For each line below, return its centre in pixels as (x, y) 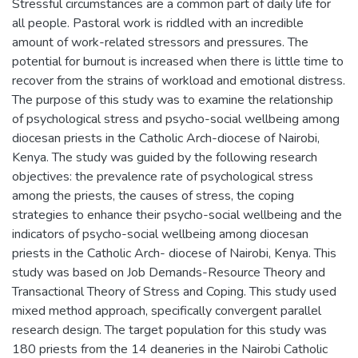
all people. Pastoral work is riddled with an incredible (158, 23)
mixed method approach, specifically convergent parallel (167, 310)
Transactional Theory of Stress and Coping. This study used (174, 291)
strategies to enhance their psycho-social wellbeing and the (177, 215)
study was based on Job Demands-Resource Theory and (169, 272)
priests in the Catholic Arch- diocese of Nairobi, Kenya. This (174, 253)
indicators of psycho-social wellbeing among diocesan (160, 234)
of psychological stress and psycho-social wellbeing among (176, 119)
